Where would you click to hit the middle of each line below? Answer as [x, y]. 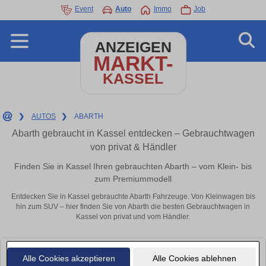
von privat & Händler [133, 147]
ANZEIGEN [133, 47]
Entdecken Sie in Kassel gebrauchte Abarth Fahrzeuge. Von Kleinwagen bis [133, 197]
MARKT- [133, 63]
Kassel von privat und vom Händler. [133, 217]
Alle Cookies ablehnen [194, 258]
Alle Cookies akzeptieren [69, 258]
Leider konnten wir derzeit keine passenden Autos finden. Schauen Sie [127, 251]
